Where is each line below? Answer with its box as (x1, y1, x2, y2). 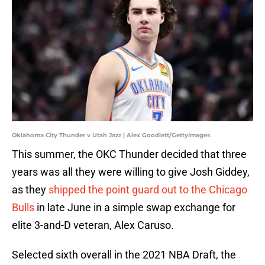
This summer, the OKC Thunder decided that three (12, 148, 247, 161)
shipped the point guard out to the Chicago (49, 183, 247, 196)
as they (12, 183, 49, 196)
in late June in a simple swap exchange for (34, 201, 235, 214)
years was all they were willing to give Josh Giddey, (12, 166, 250, 179)
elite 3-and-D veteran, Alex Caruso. (12, 219, 174, 232)
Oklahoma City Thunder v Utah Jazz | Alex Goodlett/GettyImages (12, 131, 210, 140)
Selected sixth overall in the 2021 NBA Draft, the (12, 248, 236, 261)
